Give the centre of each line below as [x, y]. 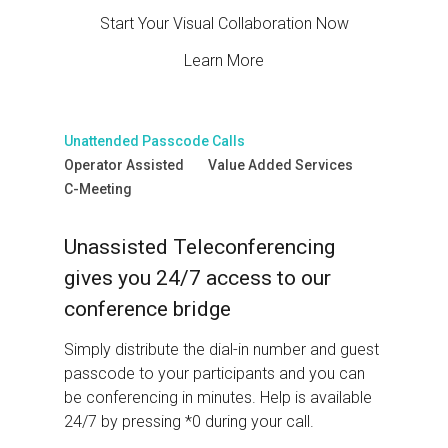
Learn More [224, 61]
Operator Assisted [124, 165]
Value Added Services [281, 165]
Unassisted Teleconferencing [200, 246]
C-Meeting [98, 189]
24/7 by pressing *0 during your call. [189, 422]
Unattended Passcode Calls [155, 141]
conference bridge [148, 308]
